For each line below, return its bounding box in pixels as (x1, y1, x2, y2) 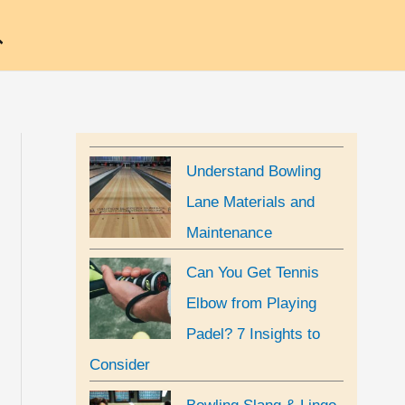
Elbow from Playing (186, 295, 316, 313)
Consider (89, 356, 150, 374)
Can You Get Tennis (186, 264, 319, 282)
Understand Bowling (186, 163, 321, 180)
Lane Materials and (186, 193, 315, 211)
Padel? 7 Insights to (186, 325, 320, 344)
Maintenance (186, 224, 272, 241)
